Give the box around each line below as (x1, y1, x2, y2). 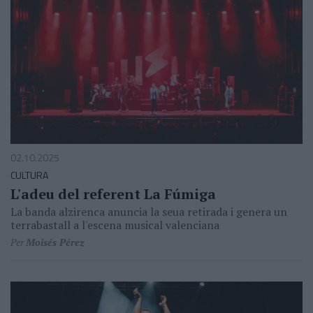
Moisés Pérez (26, 235, 85, 249)
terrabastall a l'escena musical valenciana (10, 217, 219, 233)
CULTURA (10, 167, 48, 182)
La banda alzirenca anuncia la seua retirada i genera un (10, 203, 287, 219)
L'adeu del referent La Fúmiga (10, 184, 216, 203)
